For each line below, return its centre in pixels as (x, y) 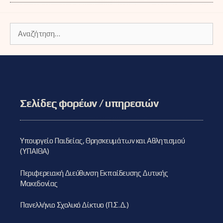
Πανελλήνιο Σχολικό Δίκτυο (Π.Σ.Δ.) (74, 205)
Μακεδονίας (39, 183)
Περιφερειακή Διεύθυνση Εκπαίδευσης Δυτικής (94, 173)
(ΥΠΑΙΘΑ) (35, 151)
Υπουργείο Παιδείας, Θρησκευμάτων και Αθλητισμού (103, 141)
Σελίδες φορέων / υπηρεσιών (89, 103)
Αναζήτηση (27, 28)
